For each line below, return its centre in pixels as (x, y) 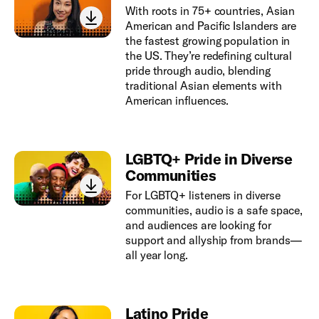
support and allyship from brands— (214, 240)
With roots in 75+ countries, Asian (210, 10)
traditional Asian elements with (203, 85)
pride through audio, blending (198, 70)
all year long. (156, 255)
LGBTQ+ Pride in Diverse (209, 158)
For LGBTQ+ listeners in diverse (203, 195)
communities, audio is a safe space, (214, 210)
